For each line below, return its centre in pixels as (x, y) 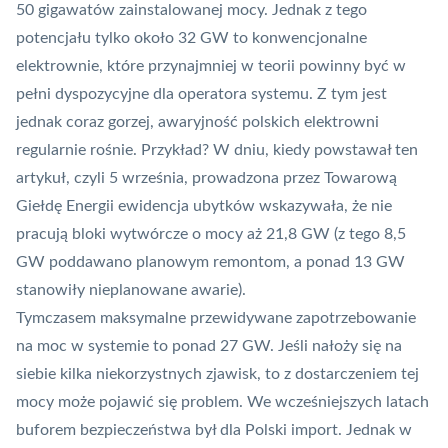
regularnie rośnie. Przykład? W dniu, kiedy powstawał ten (217, 150)
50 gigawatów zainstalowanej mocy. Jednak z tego (191, 10)
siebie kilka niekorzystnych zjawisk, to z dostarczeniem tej (217, 374)
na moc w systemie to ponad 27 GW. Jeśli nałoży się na (209, 346)
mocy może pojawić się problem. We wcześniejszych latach (222, 402)
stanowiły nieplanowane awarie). (131, 290)
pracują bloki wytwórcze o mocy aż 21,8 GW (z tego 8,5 (211, 234)
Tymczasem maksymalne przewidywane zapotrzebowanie (216, 318)
